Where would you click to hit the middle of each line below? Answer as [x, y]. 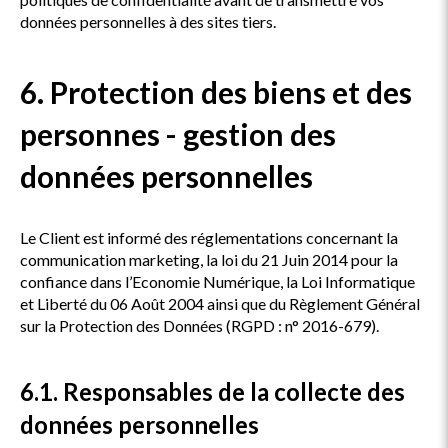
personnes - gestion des [178, 134]
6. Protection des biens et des [216, 92]
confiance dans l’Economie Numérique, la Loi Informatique [217, 281]
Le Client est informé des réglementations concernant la [209, 237]
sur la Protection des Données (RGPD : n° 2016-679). [199, 325]
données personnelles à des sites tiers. [148, 21]
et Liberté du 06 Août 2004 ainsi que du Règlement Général [220, 303]
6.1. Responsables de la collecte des [212, 391]
